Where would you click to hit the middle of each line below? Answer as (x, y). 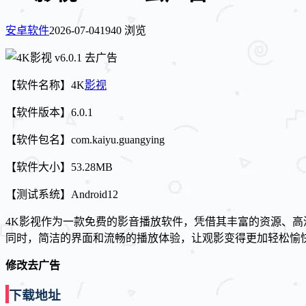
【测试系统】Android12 (62, 194)
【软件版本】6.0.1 (49, 112)
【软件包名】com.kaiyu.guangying (85, 139)
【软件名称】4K (45, 85)
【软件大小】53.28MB (59, 167)
